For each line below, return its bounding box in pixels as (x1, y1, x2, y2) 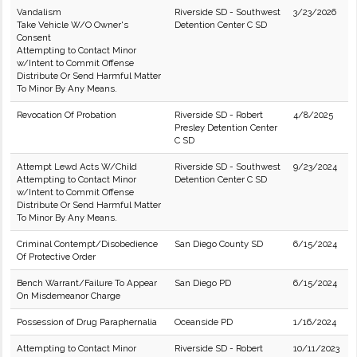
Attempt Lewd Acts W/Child (17, 161, 137, 172)
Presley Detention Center (175, 122, 277, 133)
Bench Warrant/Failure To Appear (17, 277, 157, 288)
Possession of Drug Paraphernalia (17, 316, 157, 328)
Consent (17, 32, 51, 43)
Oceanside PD (175, 316, 233, 328)
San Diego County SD (175, 238, 263, 249)
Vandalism (17, 6, 61, 18)
